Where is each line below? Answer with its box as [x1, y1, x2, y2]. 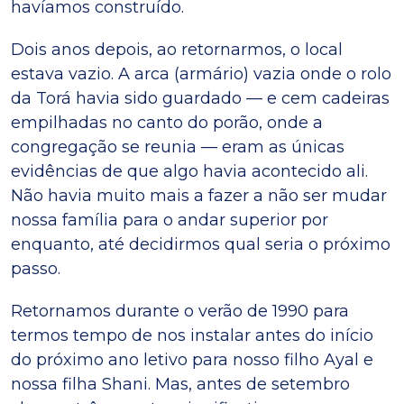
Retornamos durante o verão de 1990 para [11, 301, 349, 321]
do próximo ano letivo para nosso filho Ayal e [11, 350, 373, 370]
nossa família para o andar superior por [11, 210, 328, 230]
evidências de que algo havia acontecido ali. [11, 161, 368, 181]
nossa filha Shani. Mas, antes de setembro [11, 374, 350, 394]
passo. [11, 259, 60, 279]
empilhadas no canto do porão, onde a [11, 113, 323, 133]
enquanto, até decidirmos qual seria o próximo [11, 234, 390, 254]
